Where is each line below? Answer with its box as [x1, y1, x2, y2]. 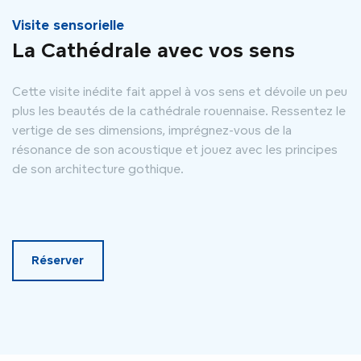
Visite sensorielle [12, 16, 124, 33]
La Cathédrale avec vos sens [12, 37, 295, 62]
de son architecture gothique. [12, 160, 184, 176]
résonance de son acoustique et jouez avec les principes [12, 141, 338, 157]
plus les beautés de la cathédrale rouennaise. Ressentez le [12, 102, 346, 118]
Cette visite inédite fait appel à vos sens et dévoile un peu [12, 83, 347, 99]
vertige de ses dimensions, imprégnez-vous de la [12, 122, 292, 138]
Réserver [31, 253, 85, 268]
